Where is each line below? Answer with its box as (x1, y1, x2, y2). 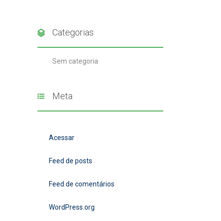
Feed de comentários (49, 180, 114, 188)
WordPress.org (49, 203, 95, 211)
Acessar (49, 134, 74, 142)
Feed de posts (49, 157, 92, 165)
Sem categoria (52, 57, 98, 65)
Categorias (52, 27, 94, 37)
